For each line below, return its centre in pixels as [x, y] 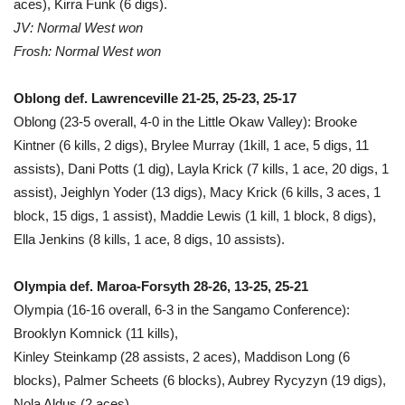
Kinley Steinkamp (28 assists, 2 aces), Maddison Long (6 [182, 356]
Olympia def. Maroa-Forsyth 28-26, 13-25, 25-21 [161, 286]
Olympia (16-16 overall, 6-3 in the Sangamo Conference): [182, 309]
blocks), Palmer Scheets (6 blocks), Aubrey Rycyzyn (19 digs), [200, 380]
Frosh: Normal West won [87, 51]
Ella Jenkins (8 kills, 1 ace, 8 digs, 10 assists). [149, 239]
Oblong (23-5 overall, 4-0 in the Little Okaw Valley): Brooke [185, 121]
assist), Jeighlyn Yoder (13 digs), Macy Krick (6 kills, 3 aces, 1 [197, 192]
